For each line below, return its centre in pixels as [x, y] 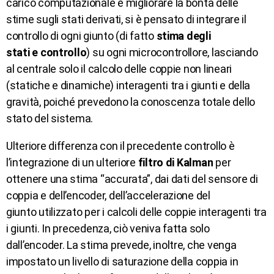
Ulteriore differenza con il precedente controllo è [120, 146]
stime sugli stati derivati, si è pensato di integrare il [126, 19]
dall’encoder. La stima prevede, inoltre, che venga [121, 245]
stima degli [183, 35]
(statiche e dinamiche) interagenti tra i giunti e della [128, 85]
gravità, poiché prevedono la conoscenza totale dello [131, 102]
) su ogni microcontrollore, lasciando [172, 52]
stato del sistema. [50, 118]
